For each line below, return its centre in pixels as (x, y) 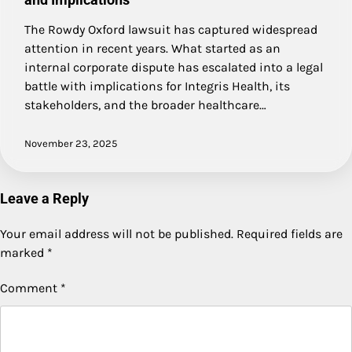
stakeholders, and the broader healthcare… (145, 104)
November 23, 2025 (71, 143)
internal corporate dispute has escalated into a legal (174, 67)
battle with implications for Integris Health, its (157, 86)
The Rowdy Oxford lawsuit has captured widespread (171, 29)
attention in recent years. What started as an (152, 48)
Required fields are (290, 233)
